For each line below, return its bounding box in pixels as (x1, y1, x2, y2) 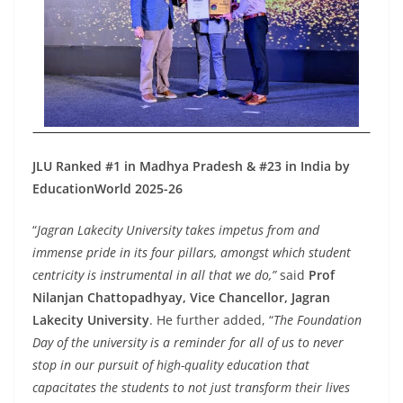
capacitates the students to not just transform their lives (32, 379, 350, 396)
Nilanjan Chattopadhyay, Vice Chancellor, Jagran (32, 289, 330, 306)
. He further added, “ (149, 311, 273, 328)
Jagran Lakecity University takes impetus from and (37, 221, 319, 238)
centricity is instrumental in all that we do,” (32, 266, 276, 283)
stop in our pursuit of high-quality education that (32, 356, 309, 373)
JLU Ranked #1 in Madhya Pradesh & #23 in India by (32, 157, 350, 175)
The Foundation (273, 311, 362, 328)
